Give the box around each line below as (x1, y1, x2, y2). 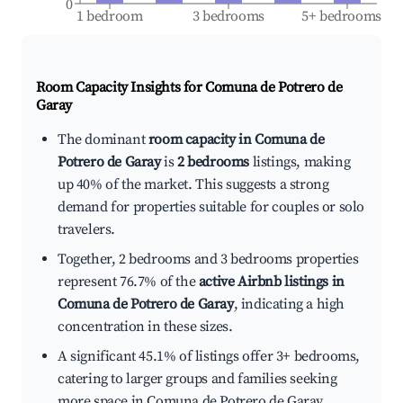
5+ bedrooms (301, 7, 382, 26)
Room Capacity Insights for (36, 78, 206, 97)
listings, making (249, 153, 351, 172)
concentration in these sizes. (58, 318, 233, 336)
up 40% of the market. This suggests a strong (58, 175, 329, 194)
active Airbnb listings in (198, 273, 345, 291)
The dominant (58, 130, 148, 149)
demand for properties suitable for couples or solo (58, 198, 365, 217)
